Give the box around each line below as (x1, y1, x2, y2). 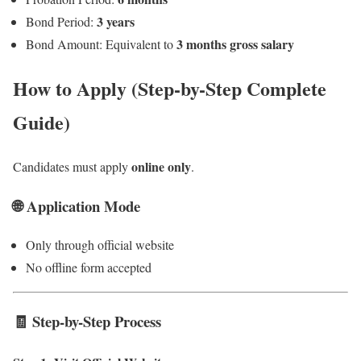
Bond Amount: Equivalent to (26, 35, 176, 53)
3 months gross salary (176, 35, 294, 54)
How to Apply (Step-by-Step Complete (13, 74, 326, 103)
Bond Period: (26, 13, 97, 31)
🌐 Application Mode (13, 194, 140, 217)
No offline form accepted (26, 259, 151, 276)
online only (131, 157, 191, 176)
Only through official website (26, 236, 174, 254)
